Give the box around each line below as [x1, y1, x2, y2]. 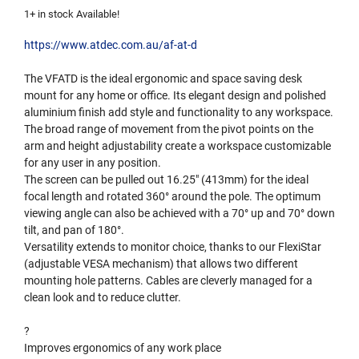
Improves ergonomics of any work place [24, 341, 221, 355]
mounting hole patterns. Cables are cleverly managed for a [24, 274, 313, 288]
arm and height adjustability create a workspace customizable [24, 139, 331, 153]
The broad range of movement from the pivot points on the [24, 123, 313, 136]
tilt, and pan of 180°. [24, 224, 124, 237]
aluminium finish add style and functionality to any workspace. [24, 106, 333, 119]
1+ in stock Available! [24, 7, 119, 20]
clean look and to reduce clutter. [24, 291, 181, 305]
